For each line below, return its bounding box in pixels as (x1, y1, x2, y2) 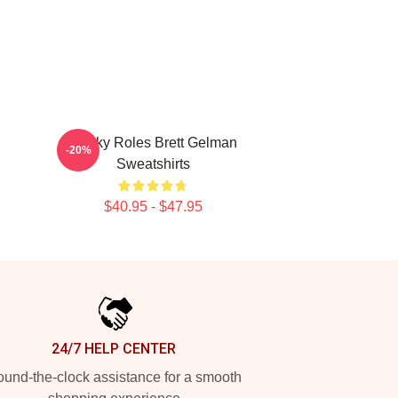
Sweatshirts (115, 156, 190, 171)
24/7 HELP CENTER (52, 340, 176, 357)
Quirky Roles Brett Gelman (68, 135, 237, 150)
